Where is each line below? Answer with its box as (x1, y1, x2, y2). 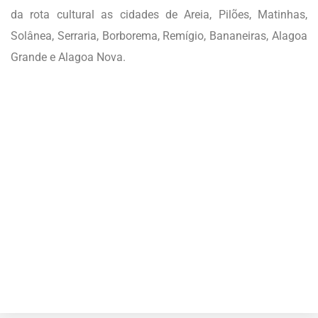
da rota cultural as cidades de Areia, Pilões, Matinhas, (11, 7, 307, 21)
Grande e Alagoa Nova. (11, 50, 126, 64)
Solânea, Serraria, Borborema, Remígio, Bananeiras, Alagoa (11, 28, 307, 43)
